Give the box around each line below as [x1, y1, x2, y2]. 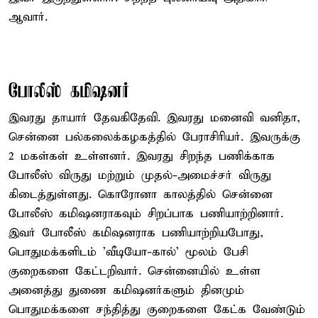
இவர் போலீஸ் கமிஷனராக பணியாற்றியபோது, [9, 225, 263, 241]
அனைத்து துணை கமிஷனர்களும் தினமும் [9, 283, 244, 298]
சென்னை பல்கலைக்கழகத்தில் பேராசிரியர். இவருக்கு [9, 129, 300, 145]
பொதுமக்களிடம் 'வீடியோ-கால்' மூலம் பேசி [9, 244, 248, 260]
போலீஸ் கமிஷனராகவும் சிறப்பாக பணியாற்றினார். [9, 206, 283, 221]
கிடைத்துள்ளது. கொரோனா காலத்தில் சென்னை [9, 187, 273, 202]
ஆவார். [9, 9, 48, 25]
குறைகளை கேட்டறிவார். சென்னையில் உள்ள [9, 263, 261, 279]
